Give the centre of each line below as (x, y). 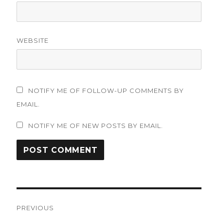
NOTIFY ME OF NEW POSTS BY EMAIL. (96, 126)
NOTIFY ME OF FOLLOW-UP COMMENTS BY (106, 91)
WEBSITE (33, 41)
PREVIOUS (36, 208)
